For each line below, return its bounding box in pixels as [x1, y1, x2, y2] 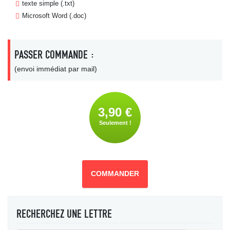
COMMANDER [91, 170, 139, 178]
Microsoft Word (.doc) [22, 12, 86, 20]
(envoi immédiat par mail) [14, 65, 97, 73]
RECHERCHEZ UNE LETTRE [16, 207, 112, 221]
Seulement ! [99, 120, 131, 126]
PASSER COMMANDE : [14, 48, 94, 62]
